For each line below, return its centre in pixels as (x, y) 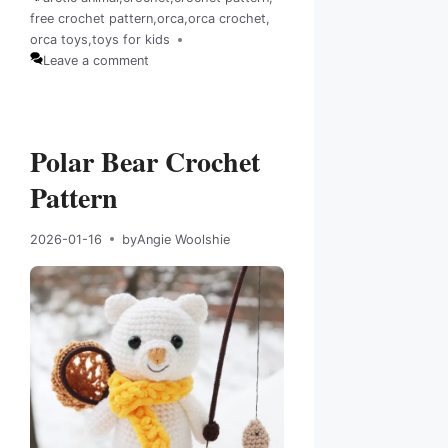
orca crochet (227, 19)
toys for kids (131, 40)
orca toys (59, 40)
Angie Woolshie (183, 239)
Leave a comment (95, 61)
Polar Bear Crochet (145, 161)
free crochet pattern (91, 19)
